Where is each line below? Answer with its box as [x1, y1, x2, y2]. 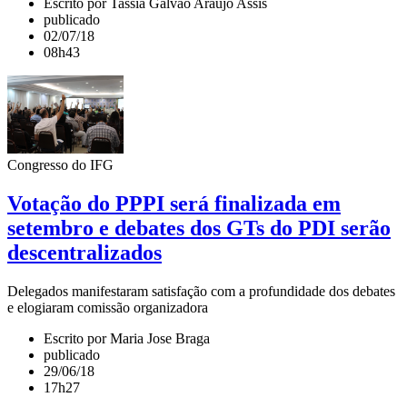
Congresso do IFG [7, 157, 114, 174]
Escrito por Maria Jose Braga [44, 331, 210, 347]
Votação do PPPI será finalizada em [7, 192, 341, 216]
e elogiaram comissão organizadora [7, 300, 208, 316]
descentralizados [7, 241, 162, 265]
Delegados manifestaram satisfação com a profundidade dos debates [7, 283, 395, 300]
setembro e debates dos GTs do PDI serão [7, 216, 391, 241]
